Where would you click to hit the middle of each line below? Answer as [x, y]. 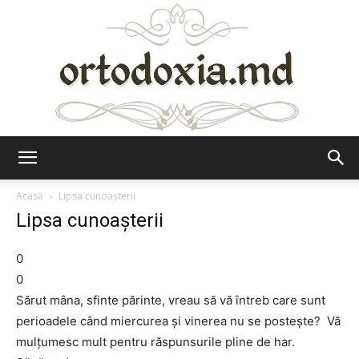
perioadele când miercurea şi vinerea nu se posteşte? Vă [178, 321]
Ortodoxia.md [215, 171]
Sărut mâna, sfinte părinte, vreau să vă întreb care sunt [171, 300]
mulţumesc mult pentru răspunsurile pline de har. [155, 342]
